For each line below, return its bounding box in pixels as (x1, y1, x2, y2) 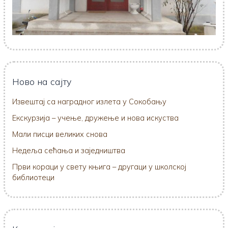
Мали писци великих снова (12, 129, 108, 139)
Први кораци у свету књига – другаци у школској (12, 161, 187, 172)
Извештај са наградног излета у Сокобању (12, 96, 167, 106)
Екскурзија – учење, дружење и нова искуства (12, 112, 179, 123)
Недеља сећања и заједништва (12, 145, 126, 155)
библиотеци (12, 172, 55, 182)
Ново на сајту (12, 76, 72, 88)
